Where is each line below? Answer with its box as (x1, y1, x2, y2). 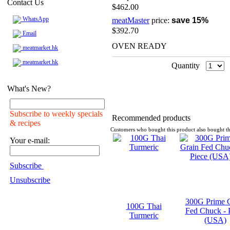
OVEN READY (112, 42, 167, 50)
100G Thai (126, 202, 162, 210)
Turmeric (129, 211, 159, 220)
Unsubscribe (10, 176, 50, 184)
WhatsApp (21, 15, 49, 23)
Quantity (171, 61, 200, 70)
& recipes (10, 119, 41, 127)
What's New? (7, 84, 51, 93)
